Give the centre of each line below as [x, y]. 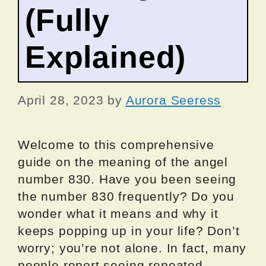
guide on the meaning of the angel [123, 161]
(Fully [67, 20]
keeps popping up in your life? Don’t [129, 230]
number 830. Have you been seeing [127, 179]
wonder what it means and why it [118, 213]
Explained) [106, 57]
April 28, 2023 [61, 100]
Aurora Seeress [173, 100]
